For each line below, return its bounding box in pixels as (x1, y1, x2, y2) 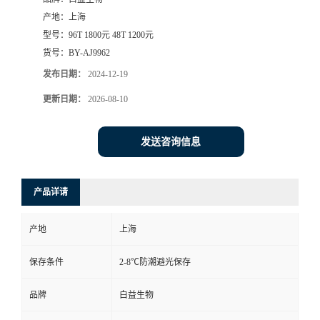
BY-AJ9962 (69, 48, 110, 59)
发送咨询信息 (141, 136, 201, 148)
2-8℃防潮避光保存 (119, 257, 191, 268)
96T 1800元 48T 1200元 (69, 30, 154, 41)
